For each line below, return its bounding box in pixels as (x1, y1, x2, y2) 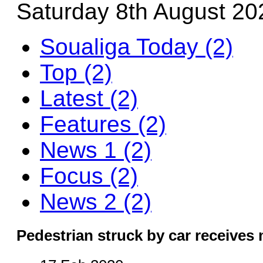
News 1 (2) (40, 137, 151, 163)
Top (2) (40, 60, 112, 85)
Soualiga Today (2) (40, 34, 233, 59)
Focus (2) (40, 163, 138, 188)
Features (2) (40, 112, 166, 137)
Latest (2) (40, 86, 138, 111)
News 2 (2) (40, 189, 151, 214)
